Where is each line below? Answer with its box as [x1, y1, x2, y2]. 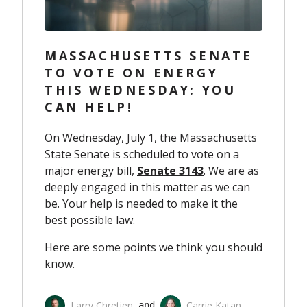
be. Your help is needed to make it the [45, 196, 238, 212]
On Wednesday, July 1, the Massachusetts [45, 130, 257, 146]
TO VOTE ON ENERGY [45, 64, 219, 82]
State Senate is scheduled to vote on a [45, 147, 239, 162]
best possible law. [45, 212, 135, 228]
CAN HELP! [45, 99, 134, 116]
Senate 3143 [137, 163, 204, 179]
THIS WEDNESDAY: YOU [45, 82, 236, 99]
